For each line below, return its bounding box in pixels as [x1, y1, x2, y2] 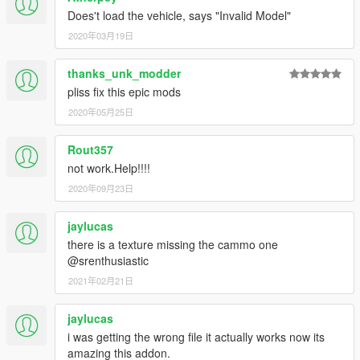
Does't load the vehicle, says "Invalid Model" [67, 6, 291, 23]
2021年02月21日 [68, 273, 133, 287]
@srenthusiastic [67, 252, 149, 268]
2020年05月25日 [68, 104, 133, 118]
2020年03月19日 [68, 28, 133, 42]
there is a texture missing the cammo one [67, 235, 278, 252]
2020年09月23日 [68, 181, 133, 194]
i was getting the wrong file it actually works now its [67, 328, 325, 345]
